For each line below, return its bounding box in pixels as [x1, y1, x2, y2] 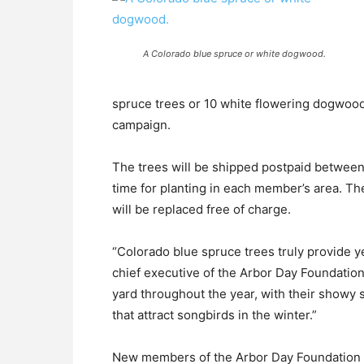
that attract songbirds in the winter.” [112, 307, 317, 323]
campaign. [112, 117, 171, 132]
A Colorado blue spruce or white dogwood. [142, 48, 326, 59]
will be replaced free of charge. [112, 201, 291, 217]
